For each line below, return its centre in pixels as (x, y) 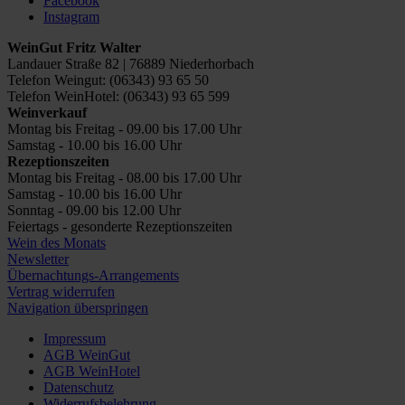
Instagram (71, 16)
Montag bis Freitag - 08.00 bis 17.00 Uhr (124, 177)
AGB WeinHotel (92, 371)
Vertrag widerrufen (61, 291)
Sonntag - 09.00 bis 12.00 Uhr (94, 210)
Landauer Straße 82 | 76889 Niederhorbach (131, 63)
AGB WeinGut (87, 354)
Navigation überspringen (78, 307)
